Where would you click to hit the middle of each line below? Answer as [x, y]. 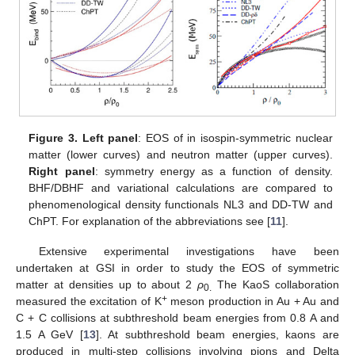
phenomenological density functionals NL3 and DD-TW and [181, 205]
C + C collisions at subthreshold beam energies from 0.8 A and [177, 318]
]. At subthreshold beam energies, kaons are [218, 335]
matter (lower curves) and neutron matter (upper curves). [181, 155]
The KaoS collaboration [276, 285]
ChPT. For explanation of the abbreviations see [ [150, 221]
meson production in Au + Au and [253, 302]
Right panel [62, 172]
